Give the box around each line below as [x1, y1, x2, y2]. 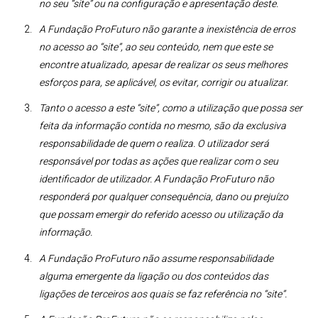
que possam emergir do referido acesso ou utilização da [39, 207, 283, 223]
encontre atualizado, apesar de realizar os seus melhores [39, 57, 287, 73]
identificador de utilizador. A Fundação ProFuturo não [39, 172, 274, 187]
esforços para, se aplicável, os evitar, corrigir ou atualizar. [39, 75, 288, 91]
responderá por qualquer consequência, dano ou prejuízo [39, 190, 288, 205]
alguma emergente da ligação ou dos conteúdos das [39, 268, 268, 284]
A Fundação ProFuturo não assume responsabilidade [39, 251, 273, 266]
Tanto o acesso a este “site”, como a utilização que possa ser [39, 101, 302, 116]
